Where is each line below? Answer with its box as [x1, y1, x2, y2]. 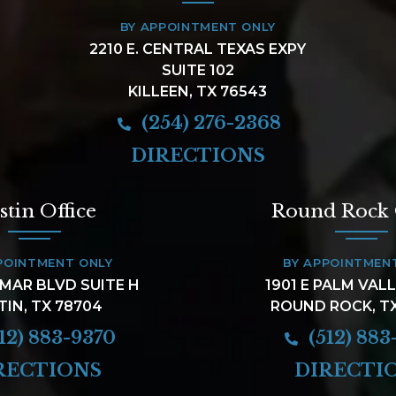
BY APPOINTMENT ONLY [119, 19, 277, 34]
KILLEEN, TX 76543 [128, 82, 268, 100]
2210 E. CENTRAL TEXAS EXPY [89, 40, 307, 57]
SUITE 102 [161, 61, 234, 79]
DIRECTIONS [130, 144, 265, 166]
